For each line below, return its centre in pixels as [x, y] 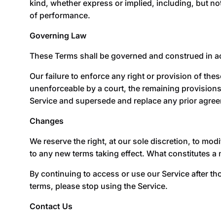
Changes [47, 121]
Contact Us [51, 206]
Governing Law [58, 35]
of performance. [60, 15]
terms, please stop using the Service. [99, 186]
